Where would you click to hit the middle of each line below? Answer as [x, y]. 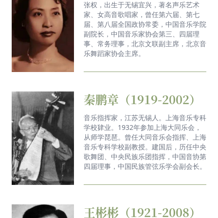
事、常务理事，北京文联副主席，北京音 [145, 43]
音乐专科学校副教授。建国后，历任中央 [145, 146]
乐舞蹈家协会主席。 [114, 53]
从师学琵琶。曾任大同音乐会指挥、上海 [145, 137]
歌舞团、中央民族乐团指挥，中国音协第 [145, 156]
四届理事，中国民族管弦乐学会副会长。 [145, 166]
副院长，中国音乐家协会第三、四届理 [142, 34]
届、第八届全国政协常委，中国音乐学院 [145, 24]
